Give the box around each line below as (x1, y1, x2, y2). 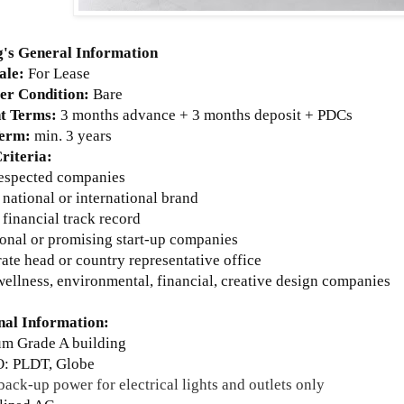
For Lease (28, 64, 90, 82)
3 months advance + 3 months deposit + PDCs (57, 106, 353, 124)
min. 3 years (31, 126, 112, 144)
